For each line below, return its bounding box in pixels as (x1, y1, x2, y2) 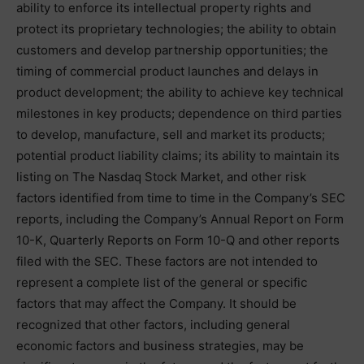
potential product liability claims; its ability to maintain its (16, 147, 340, 163)
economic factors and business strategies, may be (16, 337, 304, 353)
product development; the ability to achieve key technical (16, 84, 344, 100)
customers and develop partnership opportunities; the (16, 41, 328, 58)
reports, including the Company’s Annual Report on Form (16, 210, 344, 227)
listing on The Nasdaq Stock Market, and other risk (16, 168, 306, 184)
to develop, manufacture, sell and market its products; (16, 126, 325, 142)
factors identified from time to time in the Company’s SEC (16, 189, 345, 206)
